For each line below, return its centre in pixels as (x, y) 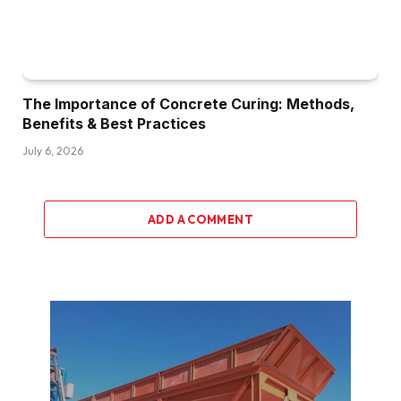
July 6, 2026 (53, 150)
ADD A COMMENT (200, 219)
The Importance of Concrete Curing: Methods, (188, 103)
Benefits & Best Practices (114, 123)
